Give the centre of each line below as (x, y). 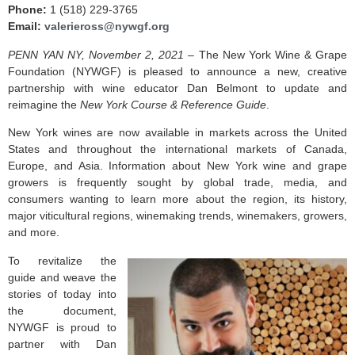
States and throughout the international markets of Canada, (177, 149)
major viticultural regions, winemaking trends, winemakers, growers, (177, 216)
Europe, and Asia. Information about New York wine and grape (177, 166)
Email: (25, 27)
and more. (34, 233)
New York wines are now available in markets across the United (177, 133)
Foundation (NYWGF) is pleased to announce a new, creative (177, 71)
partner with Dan (62, 344)
